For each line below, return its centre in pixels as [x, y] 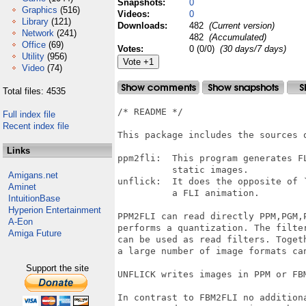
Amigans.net [33, 175]
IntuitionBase [34, 198]
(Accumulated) [236, 37]
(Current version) [240, 26]
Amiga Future [35, 233]
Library [35, 22]
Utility [33, 56]
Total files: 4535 [34, 91]
